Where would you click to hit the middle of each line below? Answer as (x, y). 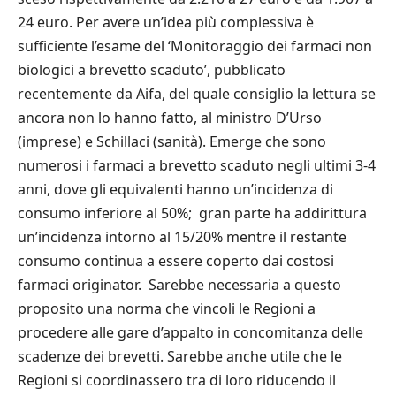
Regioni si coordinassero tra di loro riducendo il (177, 380)
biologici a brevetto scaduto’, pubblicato (152, 69)
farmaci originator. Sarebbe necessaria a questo (179, 284)
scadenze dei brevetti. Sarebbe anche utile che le (180, 356)
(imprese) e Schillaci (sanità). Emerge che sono (172, 141)
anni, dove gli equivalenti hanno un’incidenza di (175, 189)
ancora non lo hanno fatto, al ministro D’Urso (170, 117)
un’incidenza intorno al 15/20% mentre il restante (184, 236)
